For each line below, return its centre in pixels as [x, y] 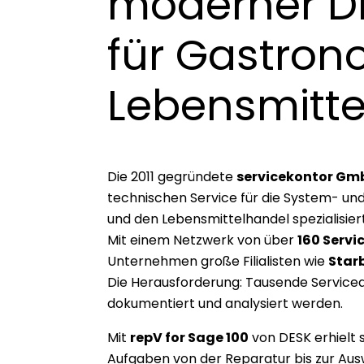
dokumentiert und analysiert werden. [225, 303]
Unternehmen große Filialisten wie [218, 261]
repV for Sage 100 [189, 337]
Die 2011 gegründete [172, 176]
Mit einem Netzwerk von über [202, 240]
